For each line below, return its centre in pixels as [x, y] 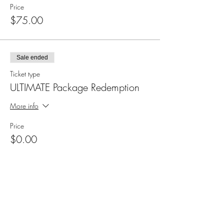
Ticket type [25, 74]
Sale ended [32, 57]
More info [24, 105]
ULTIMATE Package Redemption [75, 87]
